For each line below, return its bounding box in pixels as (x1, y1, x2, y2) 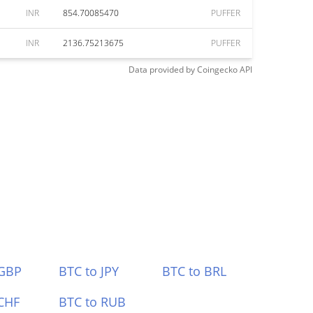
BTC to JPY (58, 263, 119, 279)
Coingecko (197, 64, 238, 75)
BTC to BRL (162, 263, 227, 279)
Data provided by (129, 64, 195, 75)
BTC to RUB (58, 293, 126, 310)
